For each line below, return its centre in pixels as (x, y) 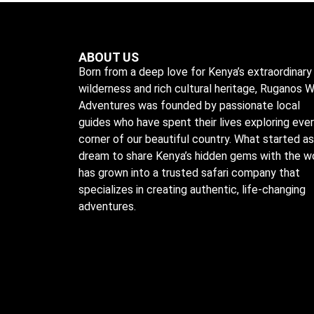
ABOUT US (109, 57)
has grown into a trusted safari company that (189, 173)
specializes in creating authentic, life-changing (192, 190)
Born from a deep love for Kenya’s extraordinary (195, 72)
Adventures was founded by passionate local (189, 106)
